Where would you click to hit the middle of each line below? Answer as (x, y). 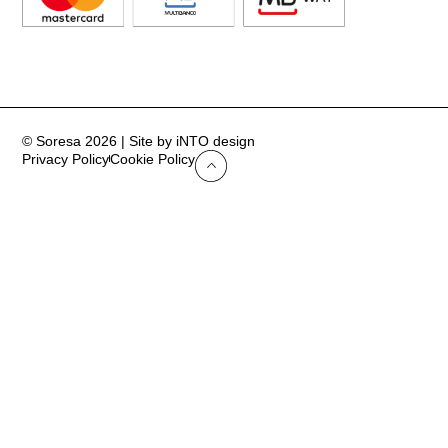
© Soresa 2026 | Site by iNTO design (139, 140)
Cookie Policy (153, 158)
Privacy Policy (66, 158)
